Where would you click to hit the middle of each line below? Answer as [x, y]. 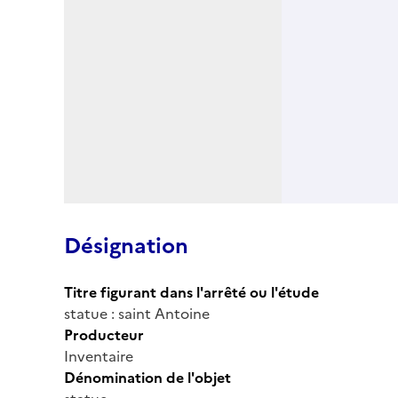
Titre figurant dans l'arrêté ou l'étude [191, 292]
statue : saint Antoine [137, 313]
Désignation [126, 246]
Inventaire [99, 356]
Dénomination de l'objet [147, 377]
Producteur [104, 334]
